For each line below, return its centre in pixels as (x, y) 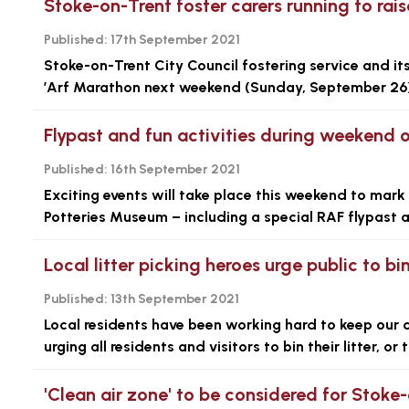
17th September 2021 (174, 40)
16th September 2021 (174, 169)
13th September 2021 (173, 299)
